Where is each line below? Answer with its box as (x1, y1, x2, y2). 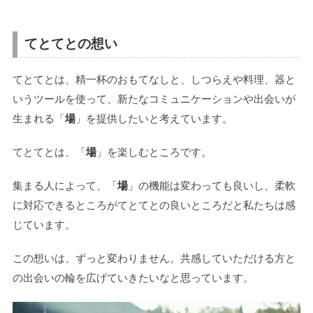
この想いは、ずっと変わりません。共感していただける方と (12, 252, 296, 265)
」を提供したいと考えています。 (75, 112, 233, 125)
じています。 (12, 219, 75, 231)
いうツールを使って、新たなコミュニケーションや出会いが (12, 93, 296, 105)
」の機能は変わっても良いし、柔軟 (127, 180, 296, 192)
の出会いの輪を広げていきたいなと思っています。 (12, 272, 254, 284)
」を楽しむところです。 (96, 146, 212, 159)
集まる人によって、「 (12, 180, 117, 192)
